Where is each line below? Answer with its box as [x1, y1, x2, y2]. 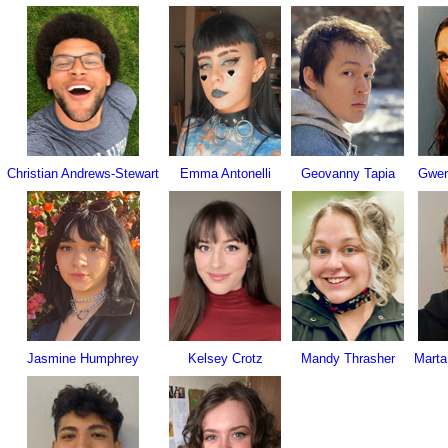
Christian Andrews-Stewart [7, 166, 159, 181]
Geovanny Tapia [300, 166, 395, 181]
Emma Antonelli [179, 166, 271, 181]
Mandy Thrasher [300, 351, 395, 366]
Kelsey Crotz [187, 351, 263, 366]
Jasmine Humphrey [27, 351, 139, 366]
